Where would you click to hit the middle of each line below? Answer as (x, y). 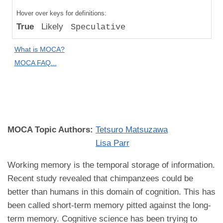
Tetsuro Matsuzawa (132, 130)
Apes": (22, 32)
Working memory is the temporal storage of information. (111, 165)
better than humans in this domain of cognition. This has (111, 192)
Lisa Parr (112, 143)
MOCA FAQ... (35, 63)
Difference (27, 59)
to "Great (26, 19)
